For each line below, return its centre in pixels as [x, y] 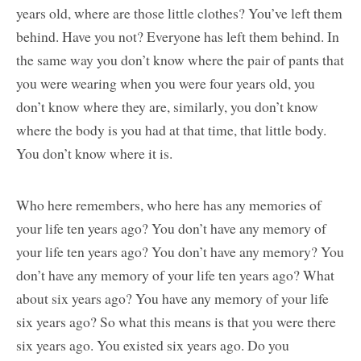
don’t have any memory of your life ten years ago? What [175, 274]
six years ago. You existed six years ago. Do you [153, 344]
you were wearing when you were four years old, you [166, 83]
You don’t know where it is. [94, 153]
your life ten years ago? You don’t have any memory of [171, 228]
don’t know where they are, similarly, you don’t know [167, 106]
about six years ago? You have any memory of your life [172, 298]
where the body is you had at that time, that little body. [171, 129]
